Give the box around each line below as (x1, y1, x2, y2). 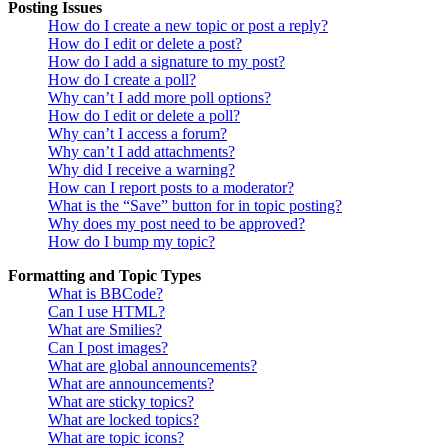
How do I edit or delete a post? (48, 35, 242, 53)
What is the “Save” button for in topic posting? (48, 197, 342, 215)
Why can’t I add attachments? (48, 143, 235, 161)
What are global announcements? (48, 357, 257, 375)
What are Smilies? (48, 321, 162, 339)
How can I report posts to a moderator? (48, 179, 294, 197)
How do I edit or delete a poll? (48, 107, 240, 125)
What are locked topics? (48, 411, 199, 429)
